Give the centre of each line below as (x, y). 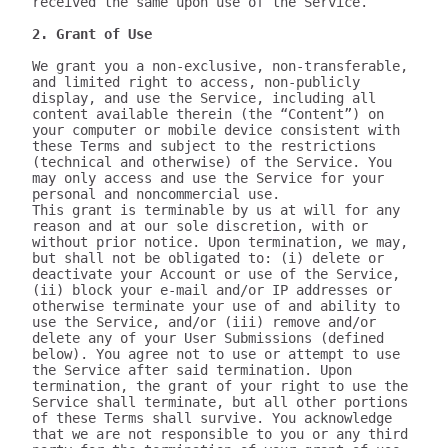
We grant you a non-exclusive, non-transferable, (220, 66)
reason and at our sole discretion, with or (200, 226)
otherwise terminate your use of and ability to (216, 306)
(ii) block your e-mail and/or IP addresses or (212, 290)
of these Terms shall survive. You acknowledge (212, 418)
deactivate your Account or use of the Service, (216, 274)
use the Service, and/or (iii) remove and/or (204, 322)
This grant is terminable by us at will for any (216, 210)
